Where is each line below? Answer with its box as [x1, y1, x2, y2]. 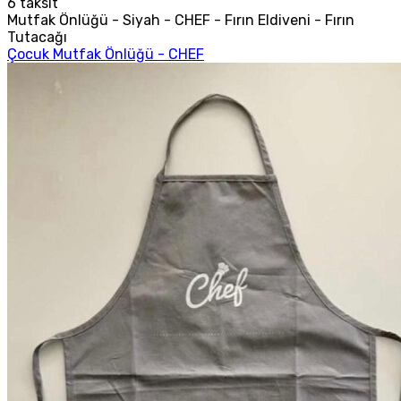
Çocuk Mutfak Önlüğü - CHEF [7, 45, 204, 63]
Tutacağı [7, 28, 67, 46]
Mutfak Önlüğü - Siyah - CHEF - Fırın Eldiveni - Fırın [7, 11, 354, 29]
